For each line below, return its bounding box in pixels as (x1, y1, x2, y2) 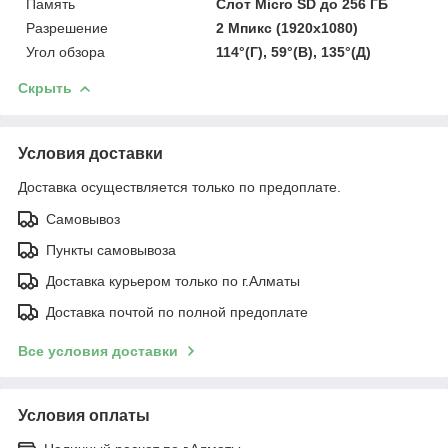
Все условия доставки (18, 343, 178, 360)
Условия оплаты (18, 407, 150, 425)
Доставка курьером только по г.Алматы (46, 273, 300, 290)
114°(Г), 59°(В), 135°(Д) (216, 44, 372, 61)
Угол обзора (26, 44, 105, 61)
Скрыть (18, 80, 72, 97)
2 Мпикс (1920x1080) (216, 20, 359, 37)
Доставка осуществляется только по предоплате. (18, 179, 341, 196)
